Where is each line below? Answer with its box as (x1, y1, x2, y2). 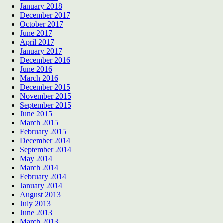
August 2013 (20, 190, 61, 199)
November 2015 (20, 92, 71, 101)
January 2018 (20, 2, 62, 11)
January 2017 (20, 47, 62, 56)
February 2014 (20, 172, 66, 181)
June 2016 (20, 65, 52, 74)
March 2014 (20, 163, 58, 172)
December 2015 (20, 83, 70, 92)
